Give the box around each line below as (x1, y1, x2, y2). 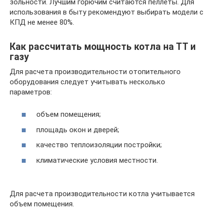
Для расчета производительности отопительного (10, 67, 181, 76)
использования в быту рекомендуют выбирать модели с (10, 7, 203, 16)
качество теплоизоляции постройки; (36, 140, 162, 149)
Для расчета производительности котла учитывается (10, 189, 195, 198)
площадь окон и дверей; (36, 125, 119, 134)
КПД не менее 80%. (10, 17, 74, 27)
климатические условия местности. (36, 155, 158, 165)
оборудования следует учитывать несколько (10, 77, 165, 86)
